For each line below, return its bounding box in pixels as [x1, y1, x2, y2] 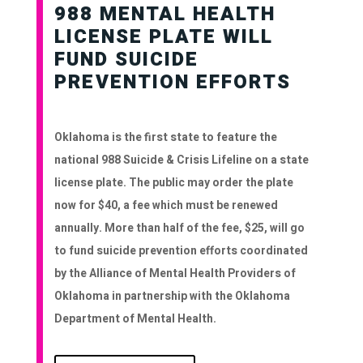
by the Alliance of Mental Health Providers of [54, 265, 297, 283]
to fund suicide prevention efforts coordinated [54, 242, 309, 260]
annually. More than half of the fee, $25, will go [54, 220, 305, 237]
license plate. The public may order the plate [54, 174, 294, 192]
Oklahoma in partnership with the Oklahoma [54, 288, 291, 305]
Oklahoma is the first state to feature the [54, 129, 278, 147]
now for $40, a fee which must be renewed [54, 197, 279, 215]
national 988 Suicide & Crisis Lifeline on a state [54, 152, 310, 169]
